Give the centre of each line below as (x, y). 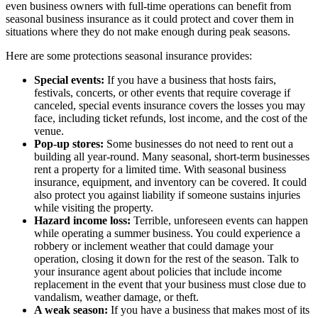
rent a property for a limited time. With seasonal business (160, 169)
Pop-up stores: (69, 143)
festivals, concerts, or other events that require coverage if (162, 92)
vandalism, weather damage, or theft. (116, 297)
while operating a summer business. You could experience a (167, 233)
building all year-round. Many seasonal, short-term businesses (172, 156)
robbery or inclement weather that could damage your (154, 246)
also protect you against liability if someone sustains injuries (167, 194)
